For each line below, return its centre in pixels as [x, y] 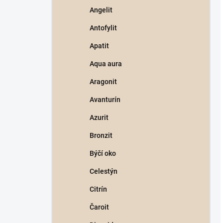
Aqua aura [106, 64]
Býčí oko [103, 153]
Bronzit [101, 135]
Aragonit [103, 82]
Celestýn [104, 171]
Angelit [101, 10]
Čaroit [99, 207]
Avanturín [105, 100]
